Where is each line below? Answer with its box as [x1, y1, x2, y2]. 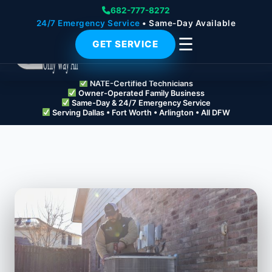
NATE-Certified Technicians [87, 79, 193, 88]
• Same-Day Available [140, 18, 236, 29]
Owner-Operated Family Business [76, 89, 205, 98]
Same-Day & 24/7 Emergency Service [70, 98, 211, 107]
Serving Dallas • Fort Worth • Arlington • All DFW [50, 108, 231, 117]
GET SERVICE [92, 38, 158, 50]
